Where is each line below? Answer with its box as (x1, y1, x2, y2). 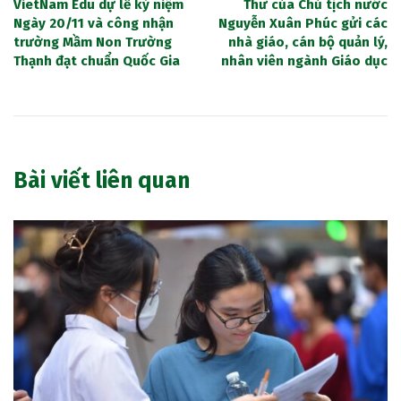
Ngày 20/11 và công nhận (13, 14, 174, 31)
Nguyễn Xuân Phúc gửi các (218, 14, 388, 31)
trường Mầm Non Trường (13, 33, 172, 50)
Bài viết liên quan (13, 166, 190, 194)
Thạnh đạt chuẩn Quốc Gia (13, 52, 180, 69)
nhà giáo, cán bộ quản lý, (228, 33, 388, 50)
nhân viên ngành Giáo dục (221, 52, 388, 69)
